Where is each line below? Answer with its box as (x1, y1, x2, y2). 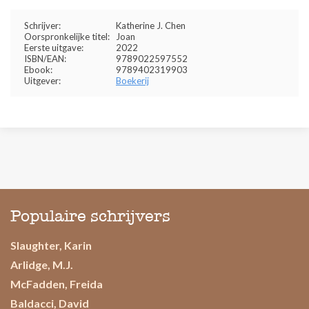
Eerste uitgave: (24, 42, 83, 53)
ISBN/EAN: (24, 53, 66, 64)
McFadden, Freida (10, 277, 103, 290)
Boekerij (116, 75, 149, 86)
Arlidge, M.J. (10, 258, 73, 271)
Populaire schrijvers (10, 206, 170, 226)
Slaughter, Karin (10, 239, 92, 252)
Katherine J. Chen (116, 20, 186, 31)
